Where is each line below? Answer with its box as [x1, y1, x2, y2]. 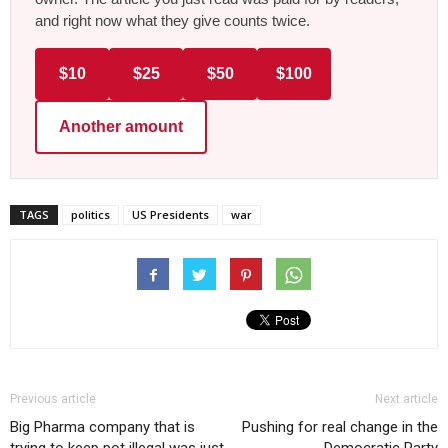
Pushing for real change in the [242, 418, 438, 437]
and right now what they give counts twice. [35, 12, 310, 30]
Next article [375, 392, 438, 407]
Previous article [10, 392, 96, 407]
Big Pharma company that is [10, 418, 195, 437]
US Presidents [132, 207, 209, 223]
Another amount [59, 118, 183, 136]
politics [71, 207, 110, 223]
